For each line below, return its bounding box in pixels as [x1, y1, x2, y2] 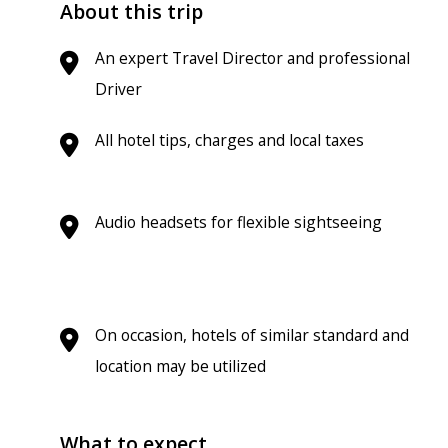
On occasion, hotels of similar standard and [95, 323, 409, 346]
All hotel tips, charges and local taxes [95, 128, 364, 151]
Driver [95, 77, 142, 100]
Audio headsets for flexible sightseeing [95, 210, 382, 233]
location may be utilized [95, 354, 266, 377]
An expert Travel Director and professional [95, 46, 410, 69]
